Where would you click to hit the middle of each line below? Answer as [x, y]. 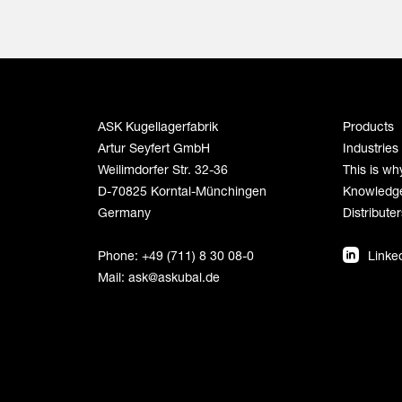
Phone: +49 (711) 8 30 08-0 [175, 255]
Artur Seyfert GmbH [153, 148]
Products [368, 126]
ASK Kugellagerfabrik [157, 126]
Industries [370, 148]
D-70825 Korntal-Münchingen [182, 191]
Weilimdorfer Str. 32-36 [162, 169]
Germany [124, 212]
